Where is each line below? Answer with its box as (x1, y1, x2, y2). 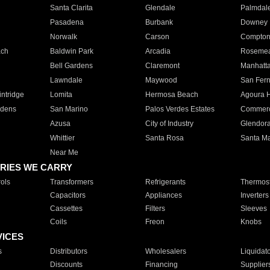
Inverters (240, 191, 269, 199)
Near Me (49, 148, 78, 157)
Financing (145, 260, 178, 269)
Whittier (49, 134, 75, 142)
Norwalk (49, 33, 77, 41)
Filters (145, 204, 165, 213)
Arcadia (145, 47, 171, 55)
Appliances (145, 191, 182, 199)
